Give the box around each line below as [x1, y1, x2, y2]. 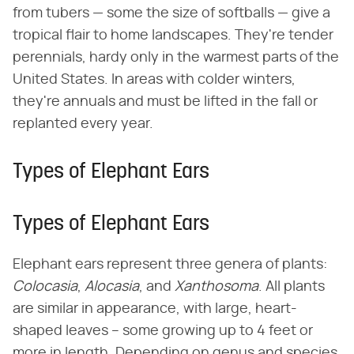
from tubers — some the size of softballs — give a [13, 6, 330, 21]
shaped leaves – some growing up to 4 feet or [13, 323, 313, 338]
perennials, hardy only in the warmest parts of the [13, 50, 339, 65]
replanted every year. [13, 116, 153, 131]
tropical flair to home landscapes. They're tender [13, 28, 333, 43]
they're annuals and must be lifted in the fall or [13, 94, 318, 109]
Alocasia [85, 279, 139, 294]
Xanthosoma [175, 279, 258, 294]
